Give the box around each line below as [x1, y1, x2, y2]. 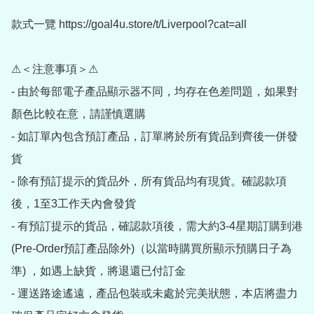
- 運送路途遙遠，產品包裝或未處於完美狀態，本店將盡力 [11, 287, 298, 300]
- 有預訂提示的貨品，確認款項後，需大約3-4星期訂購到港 [11, 220, 303, 233]
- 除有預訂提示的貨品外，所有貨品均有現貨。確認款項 [11, 175, 287, 188]
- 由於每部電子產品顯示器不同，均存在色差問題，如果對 [11, 86, 298, 98]
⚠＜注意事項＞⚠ [11, 63, 98, 76]
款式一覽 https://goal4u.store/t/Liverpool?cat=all [11, 18, 247, 31]
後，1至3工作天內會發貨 [11, 198, 136, 210]
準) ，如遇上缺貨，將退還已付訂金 [11, 265, 186, 278]
